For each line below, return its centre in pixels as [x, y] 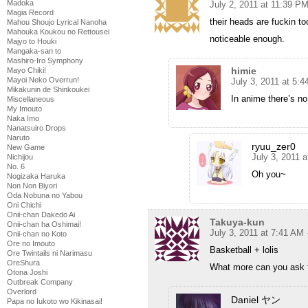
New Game [26, 147]
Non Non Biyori [32, 186]
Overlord [22, 291]
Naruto [18, 137]
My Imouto [24, 109]
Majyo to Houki [32, 41]
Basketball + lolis [244, 250]
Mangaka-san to [34, 51]
